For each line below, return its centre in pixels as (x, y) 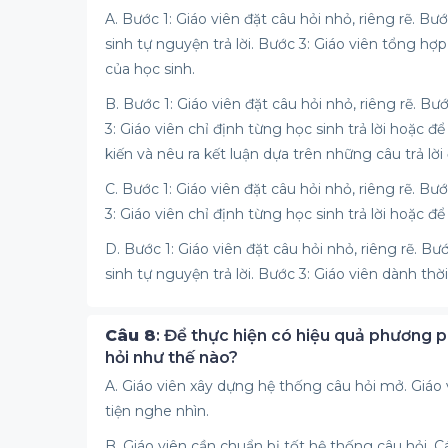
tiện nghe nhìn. (157, 411)
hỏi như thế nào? (171, 357)
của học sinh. (150, 69)
